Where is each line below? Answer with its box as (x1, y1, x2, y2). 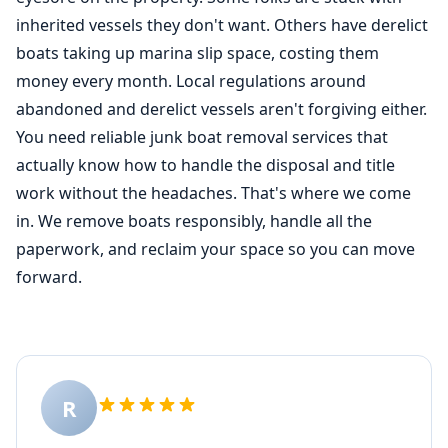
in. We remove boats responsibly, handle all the (16, 210, 372, 232)
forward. (16, 266, 82, 288)
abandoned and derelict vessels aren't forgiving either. (16, 98, 427, 120)
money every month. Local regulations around (16, 70, 366, 92)
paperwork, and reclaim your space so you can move (16, 238, 415, 260)
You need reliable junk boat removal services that (16, 126, 388, 148)
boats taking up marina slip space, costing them (16, 42, 379, 64)
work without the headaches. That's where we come (16, 182, 411, 204)
